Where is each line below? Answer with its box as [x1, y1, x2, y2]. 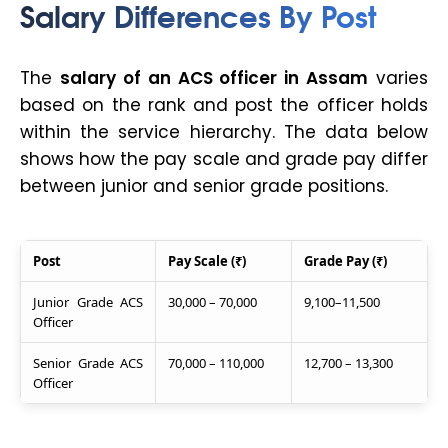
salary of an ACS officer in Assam [59, 65, 369, 90]
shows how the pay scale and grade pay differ [20, 146, 428, 171]
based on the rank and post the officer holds [20, 92, 428, 117]
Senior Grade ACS [33, 353, 143, 372]
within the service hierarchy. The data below [20, 119, 428, 144]
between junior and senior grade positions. [20, 173, 388, 198]
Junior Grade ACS [33, 292, 143, 311]
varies [368, 65, 428, 90]
